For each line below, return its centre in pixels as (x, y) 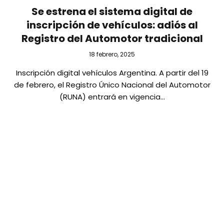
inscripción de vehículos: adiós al (112, 25)
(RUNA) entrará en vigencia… (112, 96)
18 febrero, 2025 (112, 54)
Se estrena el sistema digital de (112, 11)
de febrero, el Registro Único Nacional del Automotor (112, 84)
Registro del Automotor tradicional (112, 38)
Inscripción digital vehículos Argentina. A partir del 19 (112, 72)
